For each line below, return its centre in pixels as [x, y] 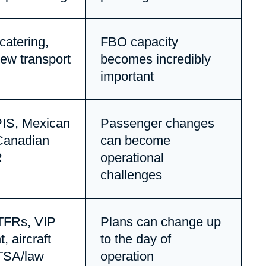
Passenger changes [157, 123]
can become [135, 140]
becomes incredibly [155, 59]
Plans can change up [160, 221]
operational [132, 157]
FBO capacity [139, 42]
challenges [131, 175]
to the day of [135, 239]
